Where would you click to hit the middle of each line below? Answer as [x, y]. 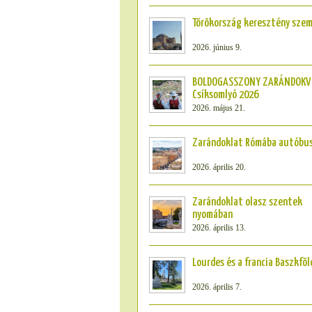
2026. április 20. [219, 167]
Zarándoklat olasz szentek [247, 202]
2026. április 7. [217, 287]
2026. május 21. [219, 108]
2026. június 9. [217, 47]
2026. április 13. [219, 228]
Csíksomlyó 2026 [225, 95]
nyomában [212, 215]
